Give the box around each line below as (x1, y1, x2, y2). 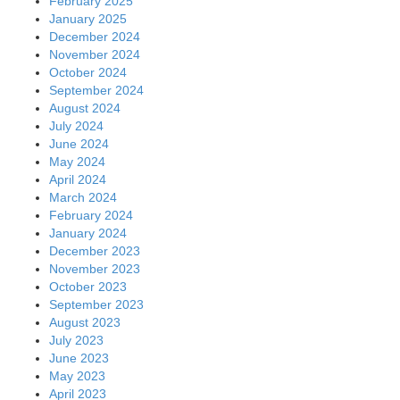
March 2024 (49, 189, 117, 204)
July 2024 (49, 118, 104, 133)
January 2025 (49, 11, 127, 26)
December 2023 (49, 243, 140, 258)
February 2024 (49, 207, 133, 222)
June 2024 (49, 136, 109, 151)
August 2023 (49, 314, 121, 329)
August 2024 (49, 100, 121, 115)
